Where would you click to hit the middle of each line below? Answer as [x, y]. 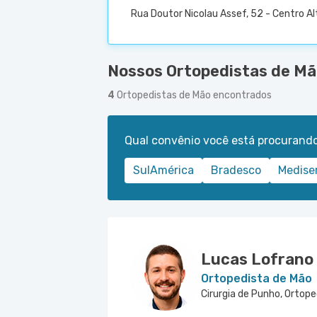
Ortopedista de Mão [257, 278]
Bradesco [236, 170]
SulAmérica [163, 170]
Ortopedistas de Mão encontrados [194, 95]
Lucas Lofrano [257, 259]
